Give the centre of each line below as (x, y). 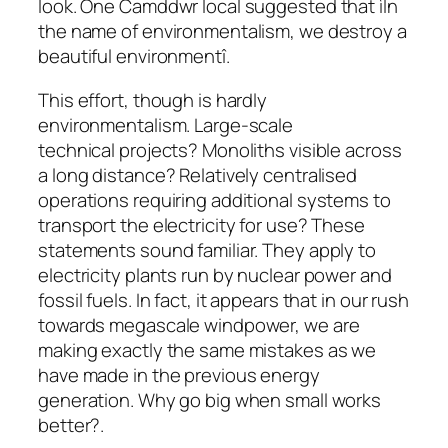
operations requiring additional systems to (214, 199)
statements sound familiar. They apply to (207, 249)
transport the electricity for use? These (201, 224)
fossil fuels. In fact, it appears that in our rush (223, 299)
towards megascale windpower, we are (199, 324)
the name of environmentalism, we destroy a (222, 31)
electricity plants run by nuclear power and (215, 274)
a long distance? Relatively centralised (198, 174)
